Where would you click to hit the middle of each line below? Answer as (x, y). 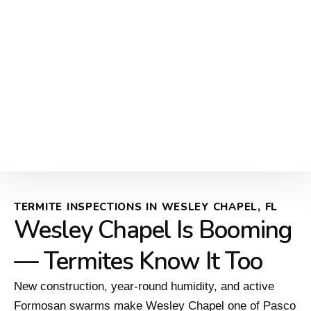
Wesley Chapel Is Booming (153, 230)
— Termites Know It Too (138, 262)
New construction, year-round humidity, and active (144, 287)
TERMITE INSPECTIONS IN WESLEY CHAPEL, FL (146, 207)
